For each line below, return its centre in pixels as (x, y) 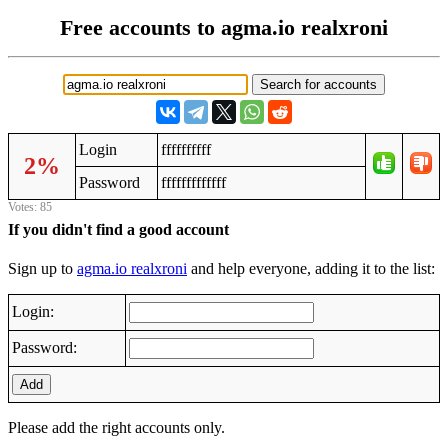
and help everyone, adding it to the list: (311, 269)
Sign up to (42, 269)
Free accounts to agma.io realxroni (224, 27)
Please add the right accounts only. (116, 428)
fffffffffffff (193, 182)
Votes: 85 (30, 207)
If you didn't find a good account (118, 229)
